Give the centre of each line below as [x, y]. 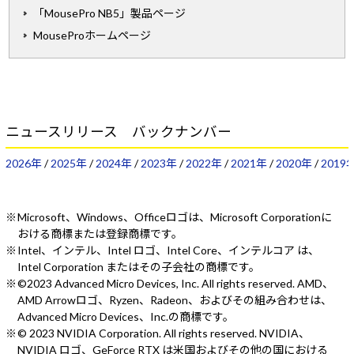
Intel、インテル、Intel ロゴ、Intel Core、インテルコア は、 [168, 250]
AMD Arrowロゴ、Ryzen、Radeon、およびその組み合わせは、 [175, 300]
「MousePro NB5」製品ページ [110, 13]
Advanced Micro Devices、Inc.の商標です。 [126, 317]
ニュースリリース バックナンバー [119, 131]
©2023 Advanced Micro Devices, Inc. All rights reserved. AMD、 [175, 284]
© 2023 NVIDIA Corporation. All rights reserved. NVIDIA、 [164, 333]
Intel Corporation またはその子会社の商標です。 [139, 267]
